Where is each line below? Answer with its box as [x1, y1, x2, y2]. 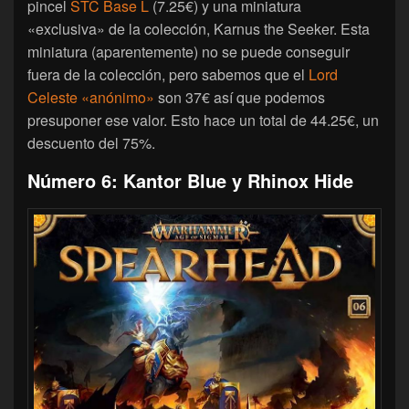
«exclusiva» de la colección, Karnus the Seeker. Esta [27, 17, 370, 39]
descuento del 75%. [27, 131, 155, 153]
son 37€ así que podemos [154, 86, 325, 108]
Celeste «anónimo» [27, 86, 154, 108]
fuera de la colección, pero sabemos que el [27, 63, 309, 85]
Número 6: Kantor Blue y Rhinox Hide [27, 166, 353, 194]
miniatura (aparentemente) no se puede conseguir [27, 40, 350, 62]
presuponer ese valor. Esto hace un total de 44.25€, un [27, 109, 379, 131]
